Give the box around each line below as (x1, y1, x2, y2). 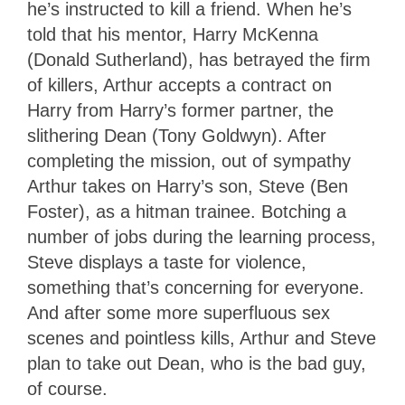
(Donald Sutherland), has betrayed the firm (27, 49, 371, 70)
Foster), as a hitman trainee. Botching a (27, 201, 346, 221)
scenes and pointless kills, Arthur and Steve (27, 327, 376, 348)
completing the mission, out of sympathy (27, 150, 351, 171)
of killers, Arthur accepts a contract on (27, 74, 332, 95)
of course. (27, 378, 108, 399)
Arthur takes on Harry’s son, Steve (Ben (27, 175, 348, 196)
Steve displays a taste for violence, (27, 251, 306, 272)
